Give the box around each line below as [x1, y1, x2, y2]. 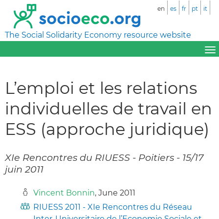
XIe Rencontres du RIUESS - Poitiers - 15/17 [5, 151, 203, 163]
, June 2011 [95, 188, 135, 197]
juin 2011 [5, 163, 44, 175]
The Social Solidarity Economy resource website [5, 30, 191, 40]
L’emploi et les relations [5, 77, 197, 98]
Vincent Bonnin [33, 188, 95, 197]
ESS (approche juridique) [5, 118, 209, 139]
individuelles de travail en [5, 98, 212, 118]
